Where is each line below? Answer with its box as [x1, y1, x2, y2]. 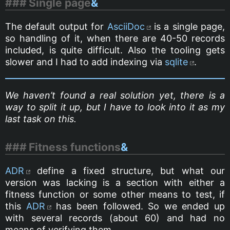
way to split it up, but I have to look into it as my [5, 101, 225, 112]
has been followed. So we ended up [51, 200, 225, 212]
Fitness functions [29, 140, 121, 154]
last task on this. [5, 113, 76, 124]
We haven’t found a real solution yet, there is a [5, 89, 225, 101]
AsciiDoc [107, 21, 145, 32]
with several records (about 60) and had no [5, 212, 225, 223]
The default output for [5, 21, 107, 32]
